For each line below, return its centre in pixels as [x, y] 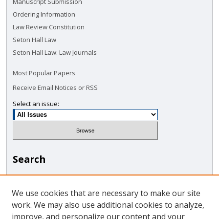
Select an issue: [36, 103]
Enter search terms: [42, 178]
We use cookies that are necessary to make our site [106, 193]
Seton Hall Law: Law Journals [55, 52]
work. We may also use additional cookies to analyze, [108, 205]
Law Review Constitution [49, 27]
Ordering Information [44, 14]
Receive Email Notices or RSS [55, 87]
